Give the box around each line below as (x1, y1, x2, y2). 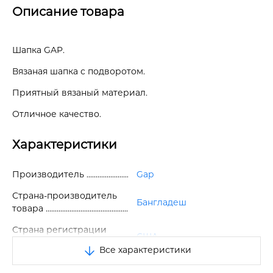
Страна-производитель (12, 190, 117, 201)
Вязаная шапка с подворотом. (12, 65, 145, 77)
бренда (12, 236, 45, 248)
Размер (12, 258, 46, 269)
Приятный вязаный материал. (12, 87, 147, 98)
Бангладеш (136, 196, 186, 208)
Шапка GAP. (12, 44, 65, 55)
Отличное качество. (12, 108, 101, 119)
